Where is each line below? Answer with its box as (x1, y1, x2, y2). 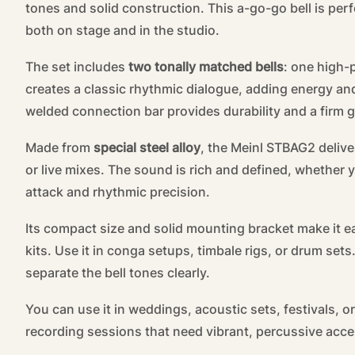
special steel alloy (94, 139, 200, 156)
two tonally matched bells (128, 59, 284, 75)
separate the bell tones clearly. (25, 265, 210, 281)
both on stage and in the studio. (25, 22, 219, 39)
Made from (25, 139, 94, 156)
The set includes (25, 59, 128, 75)
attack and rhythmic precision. (25, 184, 210, 200)
